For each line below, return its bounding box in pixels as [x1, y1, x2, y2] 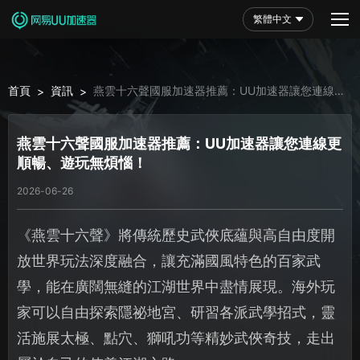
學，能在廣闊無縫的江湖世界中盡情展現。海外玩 [17, 277, 335, 295]
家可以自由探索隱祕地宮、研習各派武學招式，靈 [17, 303, 335, 321]
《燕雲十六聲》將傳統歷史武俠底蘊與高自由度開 [17, 226, 335, 243]
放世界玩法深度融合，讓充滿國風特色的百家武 [17, 252, 321, 269]
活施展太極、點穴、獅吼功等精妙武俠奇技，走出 [17, 329, 335, 346]
